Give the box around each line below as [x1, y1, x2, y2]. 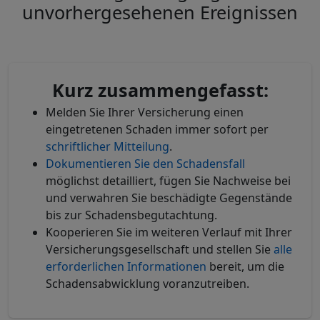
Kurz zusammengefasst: [51, 78, 269, 102]
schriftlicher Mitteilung [46, 139, 169, 154]
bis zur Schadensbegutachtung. [46, 207, 217, 223]
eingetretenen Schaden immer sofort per [46, 121, 269, 137]
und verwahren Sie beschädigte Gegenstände [46, 190, 292, 206]
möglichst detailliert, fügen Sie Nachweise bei [46, 173, 291, 189]
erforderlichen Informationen [46, 259, 206, 274]
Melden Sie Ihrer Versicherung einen [46, 104, 244, 120]
